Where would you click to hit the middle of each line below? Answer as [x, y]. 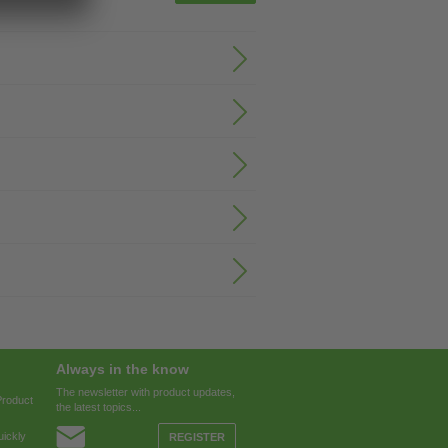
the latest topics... [98, 407]
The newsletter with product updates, [145, 392]
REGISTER [197, 437]
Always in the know [122, 369]
